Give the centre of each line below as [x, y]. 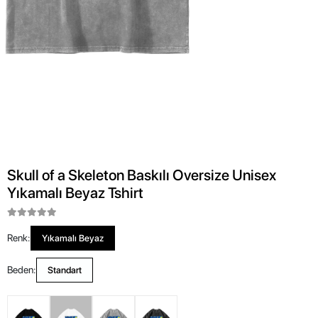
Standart [65, 270]
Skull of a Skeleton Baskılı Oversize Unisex [142, 175]
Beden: [22, 270]
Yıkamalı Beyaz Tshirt [75, 193]
